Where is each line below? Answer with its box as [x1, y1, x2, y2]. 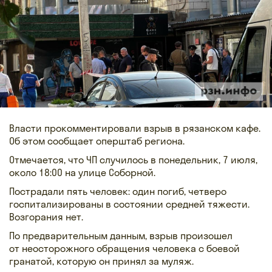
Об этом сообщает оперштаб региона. [9, 134, 185, 147]
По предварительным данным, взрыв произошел [9, 229, 233, 242]
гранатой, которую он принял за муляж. [9, 254, 194, 267]
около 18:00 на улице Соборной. [9, 166, 155, 178]
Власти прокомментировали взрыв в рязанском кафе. [9, 121, 260, 134]
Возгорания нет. [9, 210, 83, 223]
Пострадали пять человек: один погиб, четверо [9, 185, 226, 197]
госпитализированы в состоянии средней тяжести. [9, 197, 250, 210]
